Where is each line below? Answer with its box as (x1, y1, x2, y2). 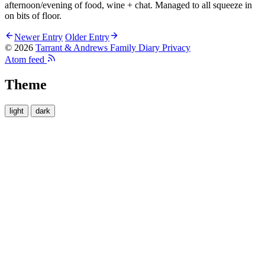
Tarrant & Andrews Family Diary (35, 43, 160, 53)
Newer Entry (14, 32, 63, 43)
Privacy (162, 43, 190, 53)
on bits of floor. (5, 11, 62, 21)
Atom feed (5, 54, 44, 65)
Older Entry (65, 32, 109, 43)
